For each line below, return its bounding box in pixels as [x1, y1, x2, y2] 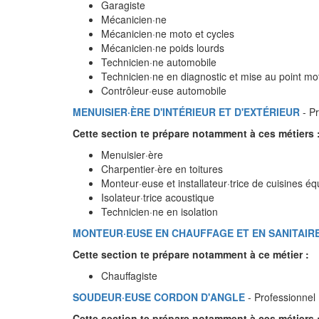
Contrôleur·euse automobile [101, 83, 226, 98]
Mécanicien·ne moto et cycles [101, 26, 234, 41]
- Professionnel [245, 290, 315, 304]
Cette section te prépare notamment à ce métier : [73, 247, 309, 261]
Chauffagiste [101, 268, 157, 283]
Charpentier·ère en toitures [101, 162, 223, 176]
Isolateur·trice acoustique [101, 190, 214, 204]
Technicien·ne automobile [101, 55, 216, 69]
